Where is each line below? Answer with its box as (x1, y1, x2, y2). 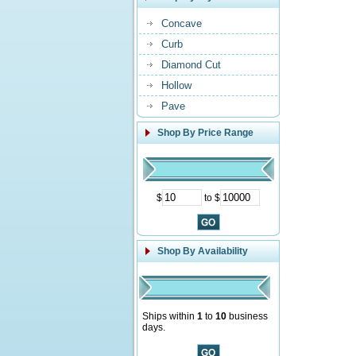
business (226, 311, 268, 322)
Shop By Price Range (157, 127, 253, 138)
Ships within (142, 311, 197, 322)
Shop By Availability (157, 246, 248, 257)
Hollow (161, 79, 192, 91)
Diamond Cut (161, 59, 221, 71)
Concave (161, 17, 202, 29)
